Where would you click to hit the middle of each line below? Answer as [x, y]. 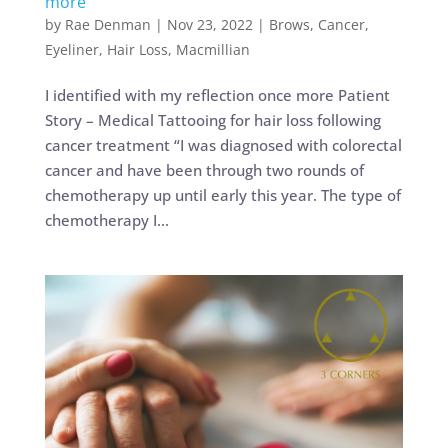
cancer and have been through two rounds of [204, 170]
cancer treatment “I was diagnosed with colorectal [223, 145]
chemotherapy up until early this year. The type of [222, 195]
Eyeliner [71, 50]
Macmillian [212, 50]
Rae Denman [107, 25]
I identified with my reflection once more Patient [217, 95]
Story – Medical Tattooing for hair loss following [212, 120]
